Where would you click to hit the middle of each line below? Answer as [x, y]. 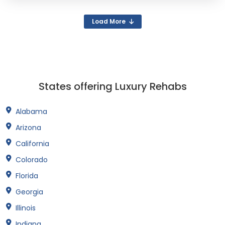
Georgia [29, 192]
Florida [27, 176]
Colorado [32, 160]
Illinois [26, 208]
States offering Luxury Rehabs [113, 87]
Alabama [31, 112]
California [32, 144]
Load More [108, 22]
